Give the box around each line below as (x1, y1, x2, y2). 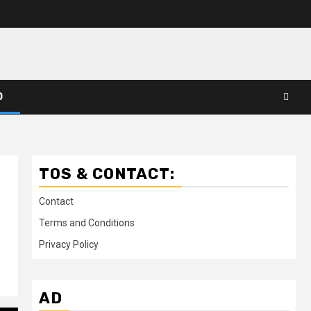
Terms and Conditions (39, 217, 135, 228)
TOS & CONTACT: (39, 164, 175, 183)
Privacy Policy (39, 238, 99, 250)
